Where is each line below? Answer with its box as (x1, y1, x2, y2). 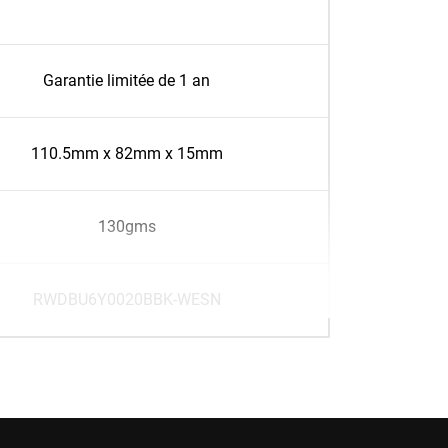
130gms (97, 217, 156, 236)
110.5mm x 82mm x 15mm (30, 144, 223, 163)
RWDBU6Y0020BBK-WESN (32, 290, 221, 309)
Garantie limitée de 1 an (43, 71, 210, 90)
